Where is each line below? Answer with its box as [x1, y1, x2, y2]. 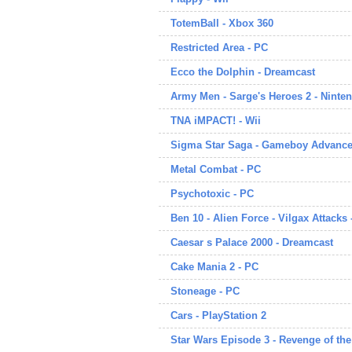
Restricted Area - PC [170, 42, 268, 53]
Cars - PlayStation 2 [170, 310, 266, 321]
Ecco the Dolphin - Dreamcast [170, 66, 315, 78]
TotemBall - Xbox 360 [170, 17, 273, 29]
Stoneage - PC [170, 285, 240, 297]
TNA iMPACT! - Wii [170, 115, 261, 126]
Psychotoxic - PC [170, 188, 254, 200]
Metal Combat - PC [170, 163, 261, 175]
